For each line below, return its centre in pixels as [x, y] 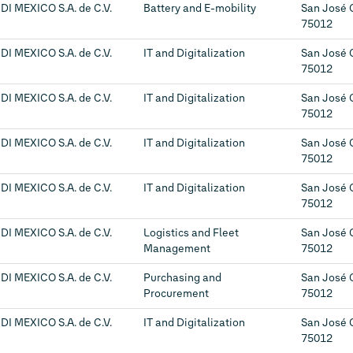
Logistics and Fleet [191, 233]
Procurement [176, 294]
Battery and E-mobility [200, 8]
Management [177, 249]
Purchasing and [182, 278]
